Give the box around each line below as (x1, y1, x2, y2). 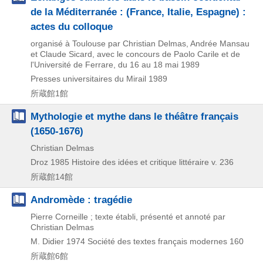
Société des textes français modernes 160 (87, 237, 244, 246)
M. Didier (31, 237, 64, 246)
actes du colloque (31, 21, 113, 32)
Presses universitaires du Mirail (31, 74, 146, 83)
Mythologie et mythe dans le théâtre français (31, 110, 238, 122)
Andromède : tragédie (31, 194, 132, 205)
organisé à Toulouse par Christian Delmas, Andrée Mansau (31, 39, 249, 48)
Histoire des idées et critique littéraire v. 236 (72, 157, 234, 167)
